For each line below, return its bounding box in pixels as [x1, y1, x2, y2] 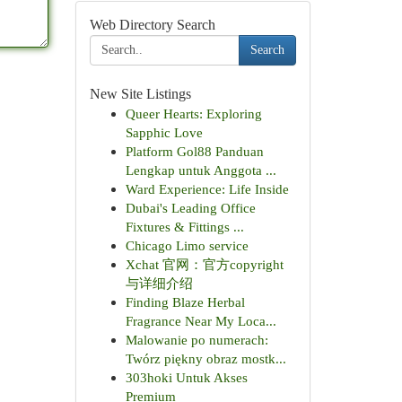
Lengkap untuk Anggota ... [125, 162, 276, 178]
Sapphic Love [125, 125, 203, 140]
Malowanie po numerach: [125, 332, 268, 347]
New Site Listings [89, 86, 191, 101]
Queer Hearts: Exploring [125, 106, 262, 121]
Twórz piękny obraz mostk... [125, 351, 286, 366]
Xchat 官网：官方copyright [125, 257, 284, 272]
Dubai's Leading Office [125, 200, 256, 215]
